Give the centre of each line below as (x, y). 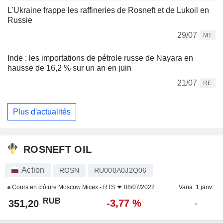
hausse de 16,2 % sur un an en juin (69, 68)
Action (33, 170)
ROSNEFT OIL (58, 149)
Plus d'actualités (42, 111)
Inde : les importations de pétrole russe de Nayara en (100, 58)
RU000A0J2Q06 (120, 170)
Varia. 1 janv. (196, 187)
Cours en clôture (34, 187)
